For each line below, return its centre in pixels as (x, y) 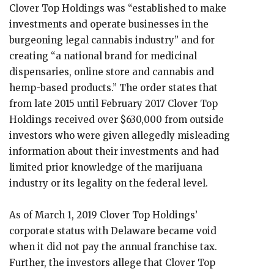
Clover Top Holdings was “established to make (118, 8)
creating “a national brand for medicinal (103, 56)
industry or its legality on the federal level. (110, 183)
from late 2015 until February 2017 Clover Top (113, 104)
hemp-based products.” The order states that (113, 88)
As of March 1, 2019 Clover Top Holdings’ (103, 215)
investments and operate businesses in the (109, 24)
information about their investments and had (114, 151)
